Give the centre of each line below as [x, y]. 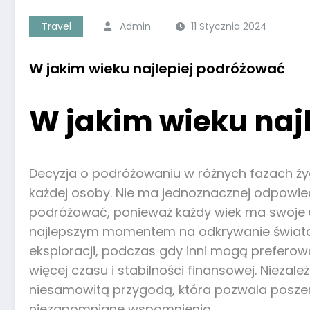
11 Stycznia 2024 [229, 27]
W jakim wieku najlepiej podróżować [157, 69]
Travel [56, 27]
